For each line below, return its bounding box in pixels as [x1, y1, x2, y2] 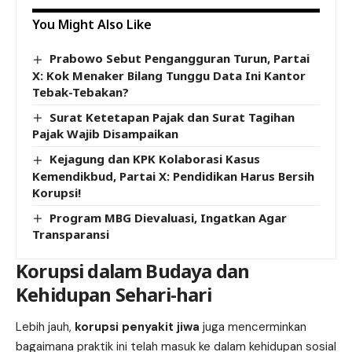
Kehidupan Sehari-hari [16, 280, 211, 307]
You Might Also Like [32, 16, 152, 34]
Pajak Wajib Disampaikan [32, 126, 178, 142]
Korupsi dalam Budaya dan [16, 257, 250, 284]
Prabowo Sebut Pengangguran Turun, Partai [49, 50, 310, 67]
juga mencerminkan [200, 319, 306, 335]
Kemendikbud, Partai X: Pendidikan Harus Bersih [32, 167, 314, 184]
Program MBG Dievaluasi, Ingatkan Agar [49, 209, 288, 225]
